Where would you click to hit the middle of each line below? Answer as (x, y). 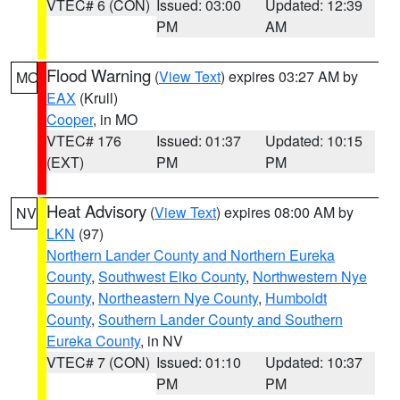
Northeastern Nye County (178, 298)
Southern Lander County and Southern (221, 319)
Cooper (70, 119)
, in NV (162, 341)
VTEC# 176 (84, 141)
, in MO (115, 119)
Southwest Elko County (172, 276)
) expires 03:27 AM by (289, 76)
